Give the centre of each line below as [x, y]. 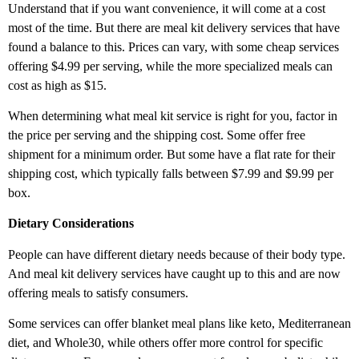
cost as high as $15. [57, 85]
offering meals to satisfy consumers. [98, 292]
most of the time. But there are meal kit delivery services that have [174, 27]
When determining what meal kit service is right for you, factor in [173, 116]
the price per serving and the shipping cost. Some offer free [157, 135]
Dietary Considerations [71, 224]
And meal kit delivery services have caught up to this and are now [174, 273]
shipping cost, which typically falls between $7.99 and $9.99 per [171, 174]
